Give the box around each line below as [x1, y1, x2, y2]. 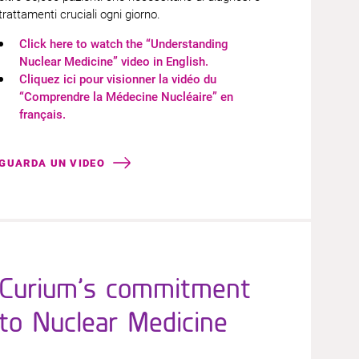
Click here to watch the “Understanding [19, 37, 229, 51]
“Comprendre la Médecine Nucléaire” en [19, 90, 234, 104]
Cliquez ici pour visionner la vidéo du [19, 72, 217, 87]
